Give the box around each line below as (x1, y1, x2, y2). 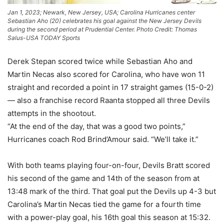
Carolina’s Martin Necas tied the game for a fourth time (7, 199, 201, 209)
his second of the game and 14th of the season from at (7, 173, 199, 183)
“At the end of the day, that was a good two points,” (7, 121, 185, 131)
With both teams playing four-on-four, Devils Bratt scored (7, 160, 210, 170)
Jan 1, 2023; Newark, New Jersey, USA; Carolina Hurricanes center (7, 8, 195, 16)
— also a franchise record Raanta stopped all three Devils (7, 95, 210, 105)
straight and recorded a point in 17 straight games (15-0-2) (7, 82, 213, 92)
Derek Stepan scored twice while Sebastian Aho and (7, 56, 192, 66)
